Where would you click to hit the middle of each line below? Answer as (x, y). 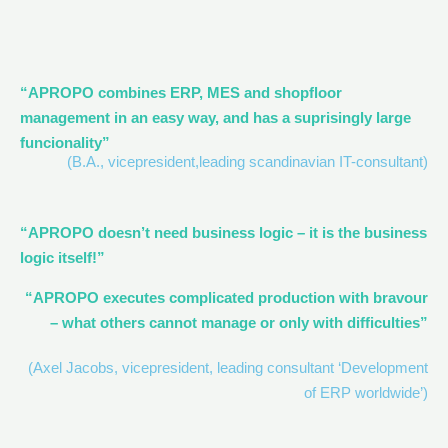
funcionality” (65, 142)
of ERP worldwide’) (366, 393)
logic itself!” (62, 258)
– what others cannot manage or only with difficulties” (239, 323)
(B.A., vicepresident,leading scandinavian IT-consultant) (247, 161)
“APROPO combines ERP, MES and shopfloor (181, 92)
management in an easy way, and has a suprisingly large (215, 117)
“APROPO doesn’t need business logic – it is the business (223, 233)
